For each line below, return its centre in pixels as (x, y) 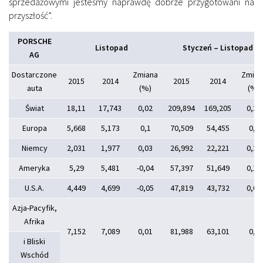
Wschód (34, 254)
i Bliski (34, 241)
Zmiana (145, 74)
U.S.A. (34, 188)
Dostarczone (34, 74)
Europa (34, 128)
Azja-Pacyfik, (34, 208)
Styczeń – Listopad (218, 47)
